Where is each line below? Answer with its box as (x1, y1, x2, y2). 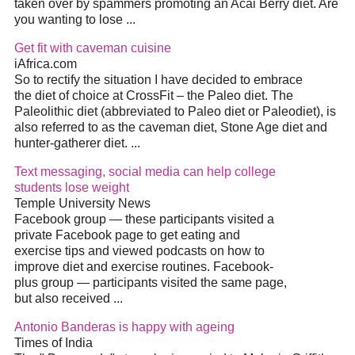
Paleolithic (14, 105, 77, 119)
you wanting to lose (14, 13, 126, 27)
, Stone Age (214, 120, 282, 135)
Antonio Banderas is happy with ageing (14, 320, 235, 334)
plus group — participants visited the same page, (14, 276, 287, 290)
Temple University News (14, 197, 151, 211)
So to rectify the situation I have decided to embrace (14, 73, 303, 87)
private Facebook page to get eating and (14, 228, 240, 242)
